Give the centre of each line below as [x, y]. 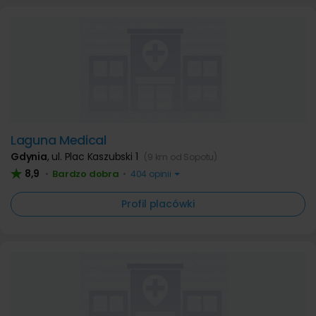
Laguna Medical [59, 140]
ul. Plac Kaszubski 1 [96, 157]
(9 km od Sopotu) [181, 157]
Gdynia [29, 157]
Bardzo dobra [86, 174]
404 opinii [151, 174]
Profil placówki [158, 204]
